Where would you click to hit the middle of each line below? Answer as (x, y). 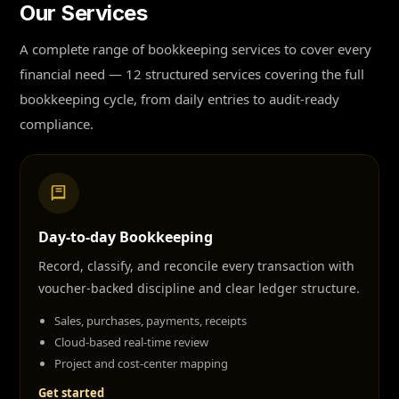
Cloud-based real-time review (131, 342)
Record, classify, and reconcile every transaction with (196, 266)
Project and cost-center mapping (141, 363)
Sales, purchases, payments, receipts (151, 321)
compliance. (57, 124)
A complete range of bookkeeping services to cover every (195, 49)
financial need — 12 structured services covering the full (192, 74)
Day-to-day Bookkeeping (126, 237)
